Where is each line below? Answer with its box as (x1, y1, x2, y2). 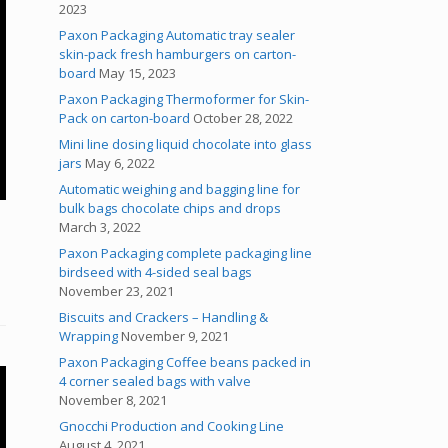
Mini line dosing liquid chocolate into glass (59, 135, 313, 153)
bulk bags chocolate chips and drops (59, 199, 282, 217)
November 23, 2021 (59, 282, 175, 300)
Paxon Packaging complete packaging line (59, 244, 313, 262)
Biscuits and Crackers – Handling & (59, 308, 269, 326)
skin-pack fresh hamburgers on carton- (59, 45, 297, 63)
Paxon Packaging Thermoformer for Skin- (59, 90, 310, 108)
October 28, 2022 (193, 109, 294, 127)
